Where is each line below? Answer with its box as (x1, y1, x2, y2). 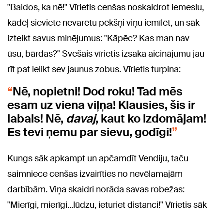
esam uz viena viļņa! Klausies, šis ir (7, 97, 195, 113)
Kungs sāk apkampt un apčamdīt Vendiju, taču (7, 153, 188, 165)
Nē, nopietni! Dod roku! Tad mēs (13, 84, 183, 99)
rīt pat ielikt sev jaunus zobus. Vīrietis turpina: (7, 63, 181, 76)
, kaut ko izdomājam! (95, 111, 206, 126)
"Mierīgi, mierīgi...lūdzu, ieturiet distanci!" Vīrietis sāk (7, 199, 207, 211)
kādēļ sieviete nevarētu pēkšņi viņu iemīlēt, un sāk (7, 17, 200, 29)
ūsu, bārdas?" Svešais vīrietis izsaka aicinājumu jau (7, 48, 204, 60)
